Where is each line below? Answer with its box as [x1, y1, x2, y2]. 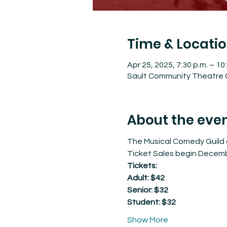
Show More [127, 216, 168, 224]
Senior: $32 [127, 186, 168, 194]
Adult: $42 [127, 174, 165, 182]
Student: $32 [127, 198, 176, 206]
